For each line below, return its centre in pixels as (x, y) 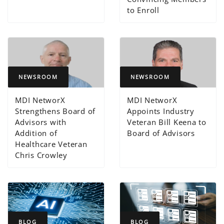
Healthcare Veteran (51, 144)
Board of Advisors (161, 133)
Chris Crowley (41, 155)
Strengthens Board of (55, 111)
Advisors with (41, 122)
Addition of (36, 133)
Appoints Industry (161, 111)
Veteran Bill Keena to (167, 122)
